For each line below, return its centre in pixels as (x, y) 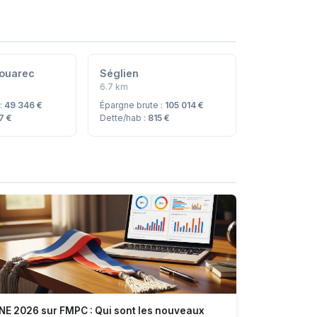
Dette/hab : (123, 117)
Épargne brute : (132, 105)
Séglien (119, 73)
